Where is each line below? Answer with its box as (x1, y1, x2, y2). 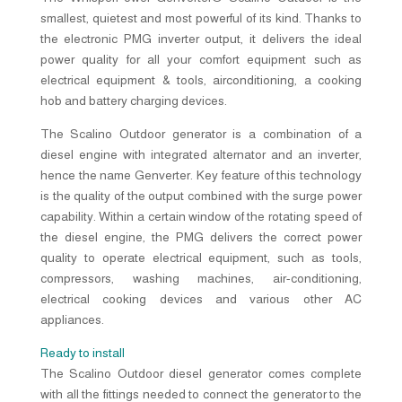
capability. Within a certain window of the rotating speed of (39, 208, 363, 223)
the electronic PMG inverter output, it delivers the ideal (39, 31, 363, 46)
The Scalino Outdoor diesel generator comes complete (39, 365, 363, 380)
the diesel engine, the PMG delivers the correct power (39, 229, 363, 244)
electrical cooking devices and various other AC (39, 291, 363, 306)
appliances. (39, 311, 104, 327)
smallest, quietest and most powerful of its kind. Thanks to (39, 10, 363, 25)
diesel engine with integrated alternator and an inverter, (39, 146, 363, 162)
